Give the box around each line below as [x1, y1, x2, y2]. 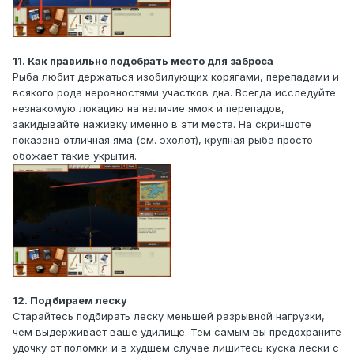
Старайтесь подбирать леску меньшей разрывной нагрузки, [13, 309, 325, 322]
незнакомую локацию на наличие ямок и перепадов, [13, 101, 284, 115]
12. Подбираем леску [13, 293, 127, 307]
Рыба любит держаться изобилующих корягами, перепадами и [13, 70, 339, 83]
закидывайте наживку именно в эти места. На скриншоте [13, 117, 311, 130]
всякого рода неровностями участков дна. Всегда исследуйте [13, 85, 336, 99]
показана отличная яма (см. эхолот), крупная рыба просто [13, 133, 313, 146]
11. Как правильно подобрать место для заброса [13, 54, 273, 67]
